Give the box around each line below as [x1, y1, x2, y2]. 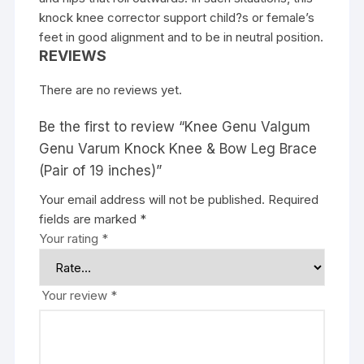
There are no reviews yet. [39, 82, 183, 98]
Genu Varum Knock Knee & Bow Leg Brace [39, 141, 318, 158]
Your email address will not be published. [39, 192, 266, 208]
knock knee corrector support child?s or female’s [39, 10, 315, 26]
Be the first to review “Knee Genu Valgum [39, 119, 311, 136]
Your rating [39, 231, 102, 247]
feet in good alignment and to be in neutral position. [39, 29, 324, 45]
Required [268, 192, 319, 208]
